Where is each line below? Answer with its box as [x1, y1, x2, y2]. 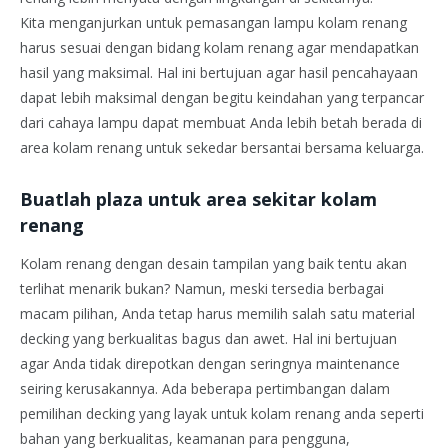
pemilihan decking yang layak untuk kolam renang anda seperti [20, 404, 424, 424]
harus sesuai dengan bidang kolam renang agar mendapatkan [20, 37, 419, 57]
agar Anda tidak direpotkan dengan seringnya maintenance [20, 354, 400, 374]
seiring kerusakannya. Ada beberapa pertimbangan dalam [20, 379, 390, 399]
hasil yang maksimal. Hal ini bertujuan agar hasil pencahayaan [20, 62, 418, 82]
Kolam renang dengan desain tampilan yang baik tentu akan [20, 254, 407, 274]
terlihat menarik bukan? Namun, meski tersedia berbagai [20, 279, 384, 299]
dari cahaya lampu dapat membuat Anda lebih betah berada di [20, 112, 422, 132]
